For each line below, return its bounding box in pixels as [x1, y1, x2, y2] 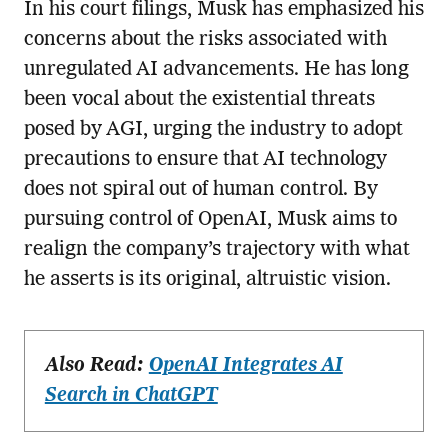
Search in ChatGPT [44, 386, 218, 407]
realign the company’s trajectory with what [23, 240, 410, 261]
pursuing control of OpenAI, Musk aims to [23, 210, 397, 231]
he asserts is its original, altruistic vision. [23, 270, 391, 291]
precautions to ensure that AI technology [23, 150, 387, 171]
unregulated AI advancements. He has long [23, 60, 409, 81]
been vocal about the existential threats [23, 90, 375, 111]
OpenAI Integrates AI [148, 356, 343, 377]
